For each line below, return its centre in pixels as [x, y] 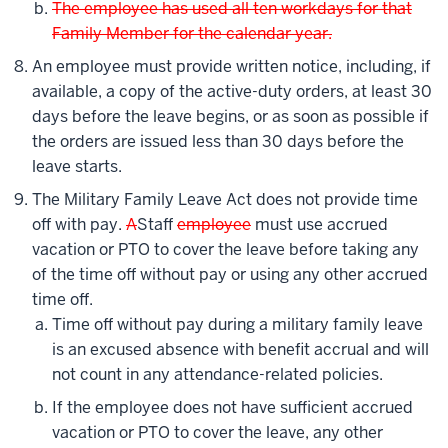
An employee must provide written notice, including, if [231, 67]
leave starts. [77, 167]
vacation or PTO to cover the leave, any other [217, 433]
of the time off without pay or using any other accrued [230, 275]
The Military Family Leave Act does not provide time [225, 200]
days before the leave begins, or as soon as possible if [230, 117]
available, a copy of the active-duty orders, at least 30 [232, 92]
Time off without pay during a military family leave [237, 325]
